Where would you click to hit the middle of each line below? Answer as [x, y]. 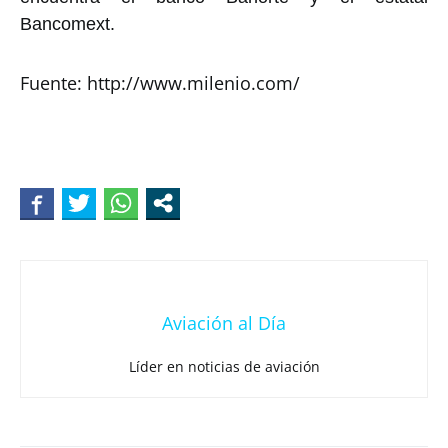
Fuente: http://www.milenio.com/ [162, 83]
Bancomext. [67, 24]
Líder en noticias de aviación [224, 367]
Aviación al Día [224, 323]
